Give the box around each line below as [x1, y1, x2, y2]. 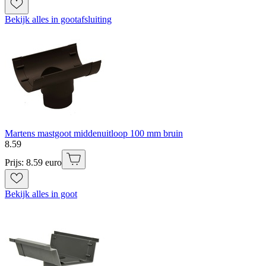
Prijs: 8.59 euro [5, 157, 62, 168]
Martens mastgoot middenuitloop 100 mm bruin [5, 128, 183, 139]
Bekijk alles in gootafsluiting [5, 14, 112, 25]
